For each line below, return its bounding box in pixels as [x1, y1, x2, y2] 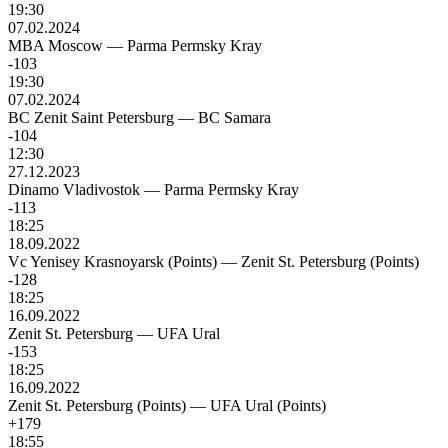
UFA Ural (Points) [210, 397, 326, 415]
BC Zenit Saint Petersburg [8, 109, 174, 127]
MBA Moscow [8, 37, 103, 55]
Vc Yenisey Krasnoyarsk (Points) [8, 253, 217, 271]
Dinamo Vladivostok [8, 181, 140, 199]
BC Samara [198, 109, 271, 127]
